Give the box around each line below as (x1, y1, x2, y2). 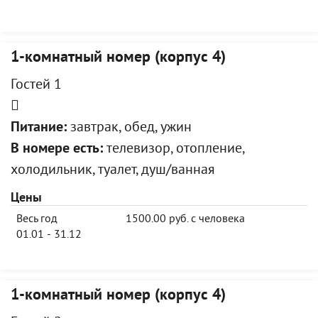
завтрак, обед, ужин (67, 119, 192, 137)
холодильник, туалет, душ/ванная (11, 162, 215, 180)
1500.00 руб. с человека (126, 212, 245, 226)
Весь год (16, 212, 57, 226)
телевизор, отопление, (103, 141, 244, 158)
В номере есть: (11, 141, 103, 158)
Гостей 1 (11, 77, 62, 94)
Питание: (11, 119, 67, 137)
